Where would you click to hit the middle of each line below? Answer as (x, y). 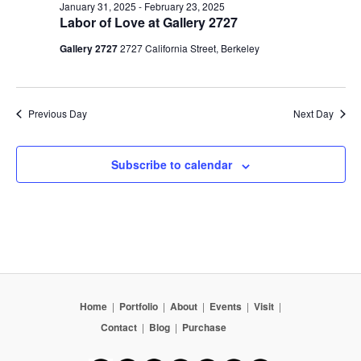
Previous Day (57, 114)
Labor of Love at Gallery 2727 (148, 23)
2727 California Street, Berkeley (189, 48)
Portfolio (139, 306)
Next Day (313, 114)
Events (226, 306)
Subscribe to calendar (172, 165)
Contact (119, 327)
